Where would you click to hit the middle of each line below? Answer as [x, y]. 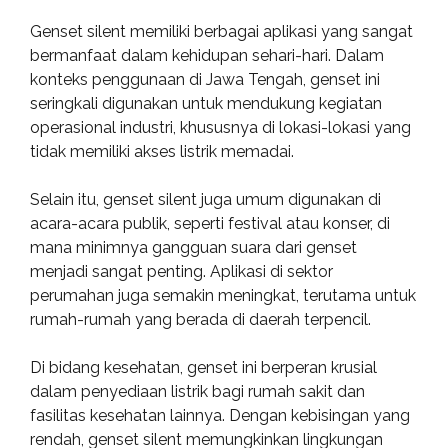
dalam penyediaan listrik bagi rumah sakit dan [197, 391]
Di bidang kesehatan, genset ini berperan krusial [203, 367]
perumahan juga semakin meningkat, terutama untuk [223, 295]
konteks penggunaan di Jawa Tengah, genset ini [205, 79]
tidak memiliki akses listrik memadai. [162, 151]
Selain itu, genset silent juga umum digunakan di [205, 199]
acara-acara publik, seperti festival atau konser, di [210, 223]
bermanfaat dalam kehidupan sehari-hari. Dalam [207, 55]
